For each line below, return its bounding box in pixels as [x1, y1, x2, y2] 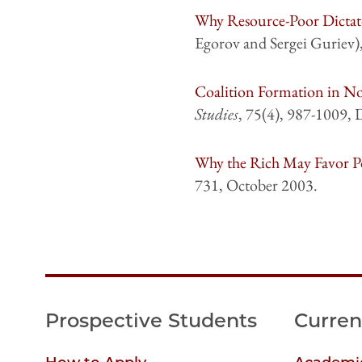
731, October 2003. [194, 175, 318, 196]
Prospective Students [45, 309, 257, 333]
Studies [194, 103, 238, 125]
